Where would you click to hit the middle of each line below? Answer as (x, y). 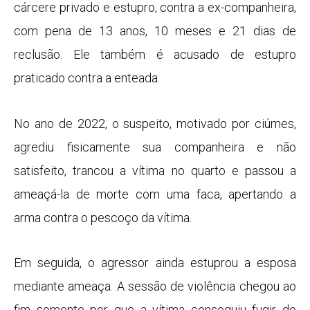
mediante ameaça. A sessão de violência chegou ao (155, 286)
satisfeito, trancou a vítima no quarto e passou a (155, 170)
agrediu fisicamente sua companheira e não (155, 147)
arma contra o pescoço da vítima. (103, 217)
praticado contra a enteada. (87, 78)
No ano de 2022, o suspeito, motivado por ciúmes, (155, 123)
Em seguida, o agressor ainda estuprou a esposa (155, 263)
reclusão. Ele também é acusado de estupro (155, 55)
